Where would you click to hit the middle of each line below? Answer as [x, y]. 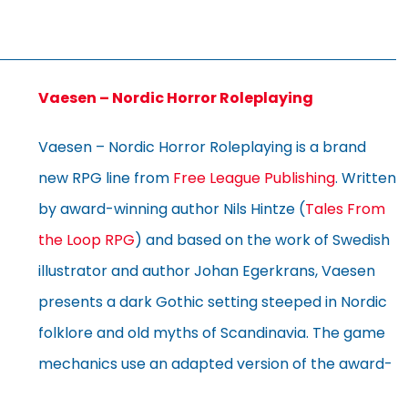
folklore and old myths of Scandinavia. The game [212, 332]
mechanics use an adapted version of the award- [215, 363]
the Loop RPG [87, 240]
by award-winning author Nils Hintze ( [172, 209]
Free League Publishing [254, 178]
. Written [366, 178]
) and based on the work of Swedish [262, 240]
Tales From [345, 209]
